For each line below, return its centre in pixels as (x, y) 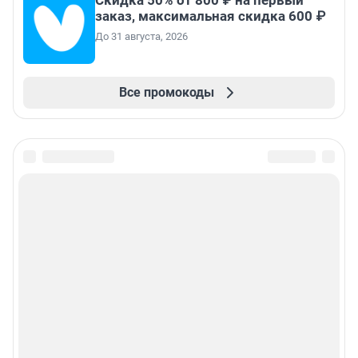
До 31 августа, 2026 (141, 36)
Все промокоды (166, 92)
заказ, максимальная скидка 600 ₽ (210, 16)
